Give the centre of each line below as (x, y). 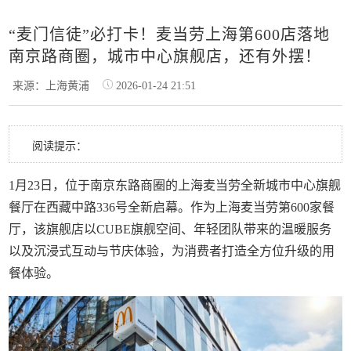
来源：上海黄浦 (56, 86)
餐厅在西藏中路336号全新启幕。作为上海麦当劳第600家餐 (172, 207)
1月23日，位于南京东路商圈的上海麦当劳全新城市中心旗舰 (175, 185)
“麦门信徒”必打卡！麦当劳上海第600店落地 (170, 34)
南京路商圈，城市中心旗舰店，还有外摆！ (165, 56)
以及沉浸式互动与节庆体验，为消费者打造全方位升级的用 (172, 251)
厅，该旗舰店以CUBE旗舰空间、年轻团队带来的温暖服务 (170, 229)
